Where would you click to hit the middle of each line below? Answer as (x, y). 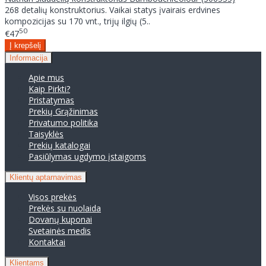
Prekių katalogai (59, 145)
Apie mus (46, 78)
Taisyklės (46, 134)
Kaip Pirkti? (49, 89)
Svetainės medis (60, 231)
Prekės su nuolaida (65, 208)
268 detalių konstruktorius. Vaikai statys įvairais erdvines (113, 9)
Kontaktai (47, 242)
